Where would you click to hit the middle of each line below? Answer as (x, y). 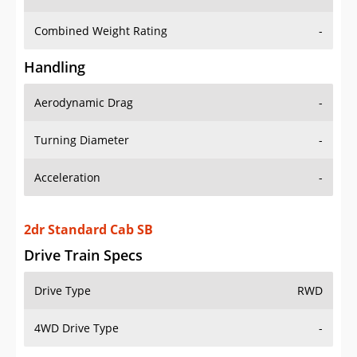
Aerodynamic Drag (84, 103)
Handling (55, 67)
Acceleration (67, 178)
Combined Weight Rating (101, 31)
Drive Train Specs (83, 239)
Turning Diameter (82, 140)
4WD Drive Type (76, 312)
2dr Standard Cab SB (88, 214)
